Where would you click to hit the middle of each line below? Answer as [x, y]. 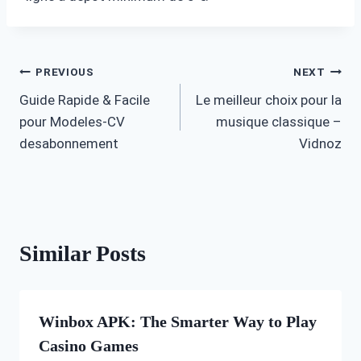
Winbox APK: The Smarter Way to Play [178, 321]
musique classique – [279, 121]
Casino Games [89, 345]
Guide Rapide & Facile [85, 100]
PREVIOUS [65, 72]
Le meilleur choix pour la [269, 100]
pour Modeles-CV [72, 121]
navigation [70, 110]
